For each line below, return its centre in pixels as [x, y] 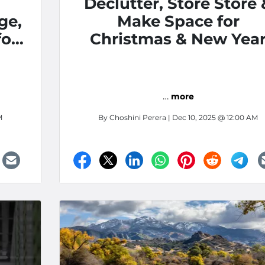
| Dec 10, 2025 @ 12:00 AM [212, 117]
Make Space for [178, 21]
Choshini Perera [138, 117]
